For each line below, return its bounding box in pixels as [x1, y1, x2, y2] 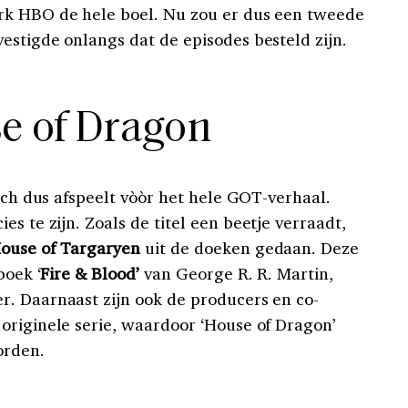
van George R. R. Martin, [139, 262, 334, 284]
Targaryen [59, 237, 141, 259]
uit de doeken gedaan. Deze [140, 237, 360, 259]
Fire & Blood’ [40, 262, 139, 284]
